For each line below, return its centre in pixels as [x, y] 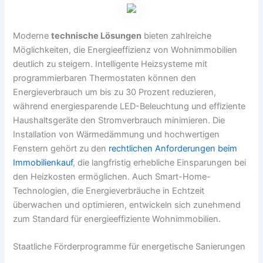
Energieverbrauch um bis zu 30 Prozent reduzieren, [115, 92]
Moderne [32, 36]
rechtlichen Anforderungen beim [173, 148]
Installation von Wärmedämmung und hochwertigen [117, 134]
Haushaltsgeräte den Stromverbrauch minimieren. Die [119, 120]
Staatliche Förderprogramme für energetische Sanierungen [129, 246]
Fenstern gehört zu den [61, 148]
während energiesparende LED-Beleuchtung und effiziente [129, 106]
